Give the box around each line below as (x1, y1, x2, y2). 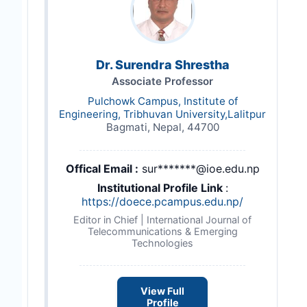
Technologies (132, 237, 193, 249)
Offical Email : (65, 162, 138, 175)
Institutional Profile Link (97, 181, 225, 195)
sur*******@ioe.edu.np (141, 162, 260, 175)
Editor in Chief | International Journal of (73, 214, 251, 225)
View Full (140, 285, 184, 297)
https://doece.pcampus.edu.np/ (82, 195, 243, 208)
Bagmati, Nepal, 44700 (106, 121, 219, 134)
